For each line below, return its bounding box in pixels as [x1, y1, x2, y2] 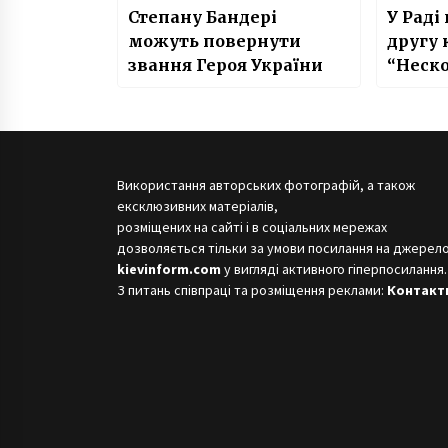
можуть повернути [128, 31, 301, 52]
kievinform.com [117, 259, 221, 278]
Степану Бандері [128, 7, 277, 28]
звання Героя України [128, 55, 323, 76]
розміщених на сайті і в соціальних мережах [117, 217, 387, 236]
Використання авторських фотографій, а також [117, 175, 415, 194]
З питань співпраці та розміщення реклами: [117, 280, 387, 299]
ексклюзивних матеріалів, [117, 196, 278, 215]
